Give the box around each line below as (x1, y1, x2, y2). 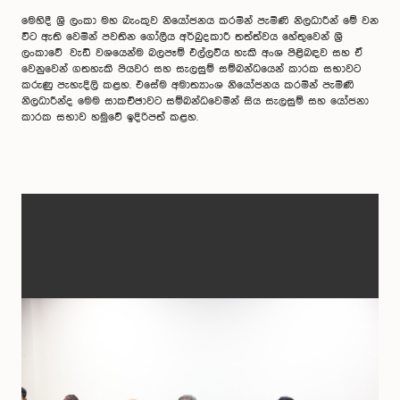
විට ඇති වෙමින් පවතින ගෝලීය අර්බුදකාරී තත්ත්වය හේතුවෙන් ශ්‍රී (21, 31, 343, 43)
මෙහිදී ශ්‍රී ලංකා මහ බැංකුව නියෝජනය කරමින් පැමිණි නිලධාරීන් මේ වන (21, 15, 379, 27)
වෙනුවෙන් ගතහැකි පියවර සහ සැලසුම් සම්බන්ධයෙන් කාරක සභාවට (21, 63, 361, 75)
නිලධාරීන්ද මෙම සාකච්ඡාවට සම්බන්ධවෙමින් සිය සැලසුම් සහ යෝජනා (21, 96, 369, 107)
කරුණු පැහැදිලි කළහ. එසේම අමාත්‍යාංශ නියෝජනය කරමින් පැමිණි (21, 79, 354, 91)
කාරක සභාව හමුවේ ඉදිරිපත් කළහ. (21, 112, 198, 123)
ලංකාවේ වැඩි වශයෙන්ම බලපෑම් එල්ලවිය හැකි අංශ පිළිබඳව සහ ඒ (21, 47, 362, 59)
